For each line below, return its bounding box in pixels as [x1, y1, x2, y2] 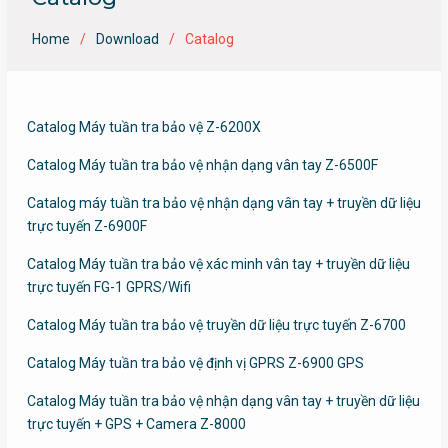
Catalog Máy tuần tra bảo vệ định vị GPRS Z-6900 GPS [26, 355, 364, 371]
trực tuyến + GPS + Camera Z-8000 [26, 416, 246, 432]
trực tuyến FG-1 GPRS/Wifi [26, 279, 191, 295]
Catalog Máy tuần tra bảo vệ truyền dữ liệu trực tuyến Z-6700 [26, 317, 406, 333]
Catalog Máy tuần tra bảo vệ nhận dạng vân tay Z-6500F [26, 157, 378, 173]
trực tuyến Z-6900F [26, 218, 147, 234]
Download [95, 31, 159, 47]
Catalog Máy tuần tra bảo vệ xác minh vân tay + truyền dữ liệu [26, 256, 410, 272]
